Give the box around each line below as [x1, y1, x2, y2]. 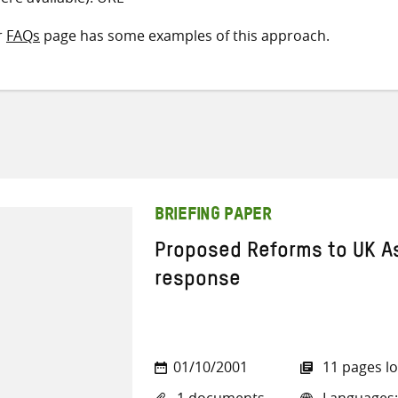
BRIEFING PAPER [155, 212, 272, 222]
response [155, 276, 241, 288]
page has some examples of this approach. [40, 26, 330, 46]
